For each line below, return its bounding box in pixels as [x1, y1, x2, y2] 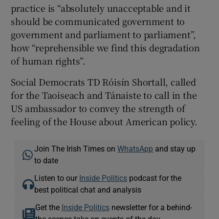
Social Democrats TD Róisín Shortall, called [11, 75, 196, 88]
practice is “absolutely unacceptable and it [11, 1, 191, 14]
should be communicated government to [11, 14, 185, 27]
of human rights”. [11, 54, 86, 67]
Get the [35, 203, 62, 211]
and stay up [153, 144, 196, 153]
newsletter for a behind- [109, 203, 192, 211]
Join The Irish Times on [34, 144, 118, 153]
